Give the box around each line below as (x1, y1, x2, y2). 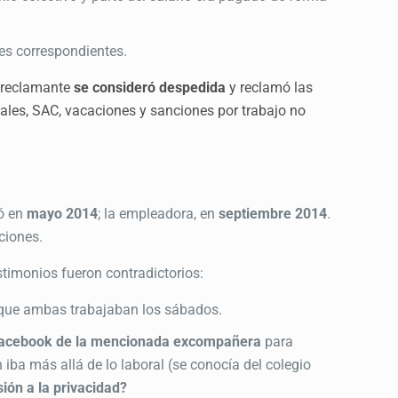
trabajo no (242, 101, 306, 119)
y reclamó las (226, 78, 314, 96)
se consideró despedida (74, 78, 227, 96)
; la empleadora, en (98, 204, 219, 222)
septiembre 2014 (219, 204, 328, 222)
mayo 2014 (27, 204, 99, 222)
